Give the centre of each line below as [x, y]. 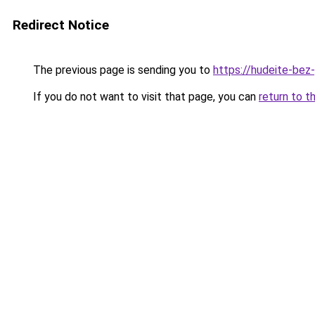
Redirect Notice [61, 25]
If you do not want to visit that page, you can [144, 97]
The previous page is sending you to [122, 70]
